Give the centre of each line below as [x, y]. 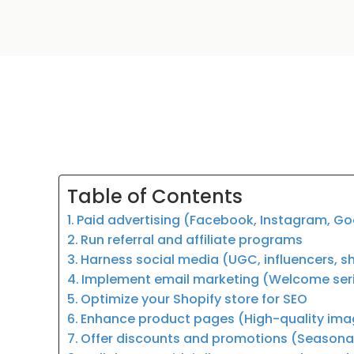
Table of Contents [155, 197]
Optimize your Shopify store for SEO [194, 299]
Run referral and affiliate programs [192, 240]
